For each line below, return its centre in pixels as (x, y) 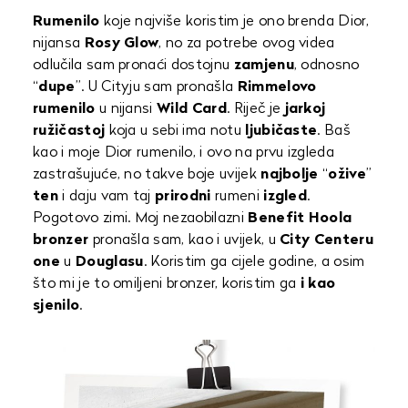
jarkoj (305, 109)
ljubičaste (281, 131)
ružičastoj (69, 131)
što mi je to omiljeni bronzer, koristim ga (165, 284)
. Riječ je (255, 109)
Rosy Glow (122, 44)
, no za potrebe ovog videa (247, 44)
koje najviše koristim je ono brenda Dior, (235, 22)
